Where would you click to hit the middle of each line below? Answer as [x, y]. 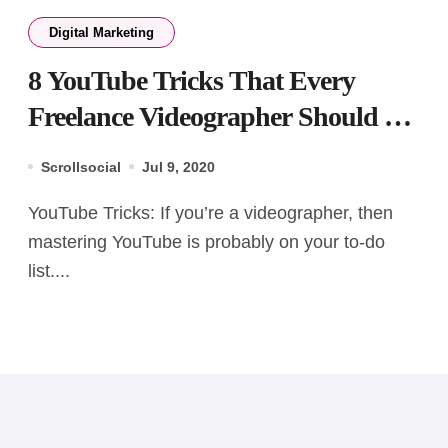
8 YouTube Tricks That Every [191, 80]
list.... [49, 270]
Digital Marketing [101, 32]
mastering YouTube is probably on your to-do [206, 241]
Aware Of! [84, 152]
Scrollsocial [81, 166]
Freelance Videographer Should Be [220, 116]
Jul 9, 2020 [178, 166]
